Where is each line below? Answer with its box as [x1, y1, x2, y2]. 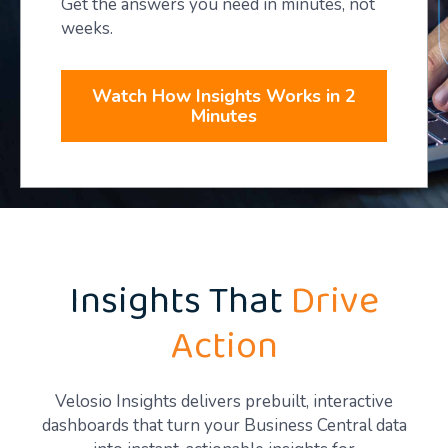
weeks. [61, 16, 113, 40]
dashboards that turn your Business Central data [41, 413, 407, 437]
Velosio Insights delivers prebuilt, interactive [55, 389, 393, 413]
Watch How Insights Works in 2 [92, 83, 356, 108]
